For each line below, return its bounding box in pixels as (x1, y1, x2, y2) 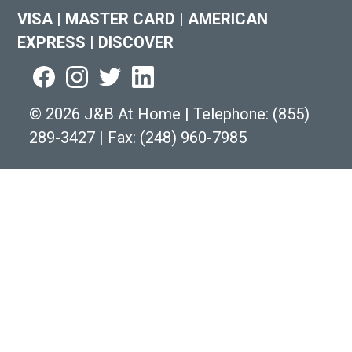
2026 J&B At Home (42, 104, 185, 123)
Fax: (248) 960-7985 (104, 127, 247, 147)
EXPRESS (17, 32, 90, 52)
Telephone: (189, 104, 273, 123)
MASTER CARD (61, 9, 180, 28)
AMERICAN (184, 9, 269, 28)
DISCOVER (94, 32, 174, 52)
